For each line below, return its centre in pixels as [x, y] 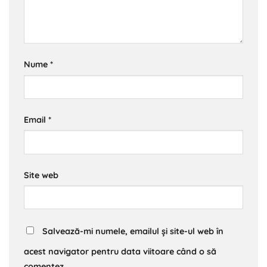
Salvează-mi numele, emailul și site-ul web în [133, 232]
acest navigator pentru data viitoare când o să [120, 252]
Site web [41, 175]
